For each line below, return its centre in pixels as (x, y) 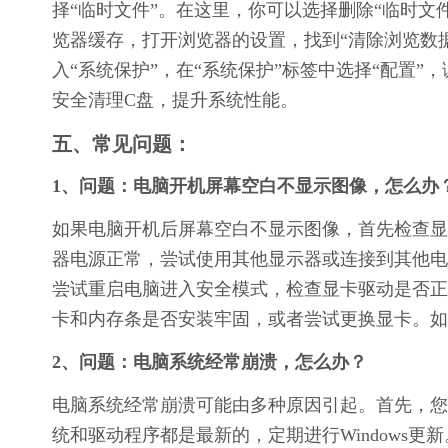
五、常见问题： (122, 144)
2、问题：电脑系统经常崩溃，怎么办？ (209, 362)
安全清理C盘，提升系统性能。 (175, 100)
